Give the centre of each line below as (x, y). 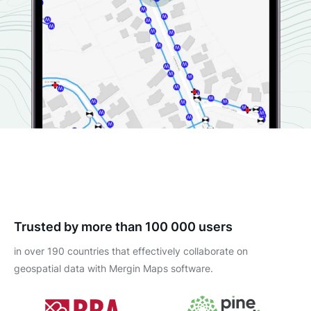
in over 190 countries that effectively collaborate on (131, 251)
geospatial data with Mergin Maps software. (114, 268)
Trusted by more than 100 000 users (123, 226)
